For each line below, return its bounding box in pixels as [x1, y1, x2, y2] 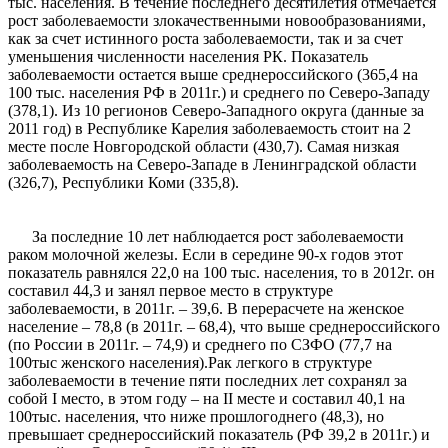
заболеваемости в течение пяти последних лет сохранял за [8, 372, 407, 390]
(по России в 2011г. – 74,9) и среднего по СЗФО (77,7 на [8, 336, 392, 354]
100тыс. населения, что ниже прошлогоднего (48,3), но [8, 408, 384, 426]
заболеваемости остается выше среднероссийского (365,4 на [8, 66, 418, 84]
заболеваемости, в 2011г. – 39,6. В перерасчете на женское [8, 300, 404, 318]
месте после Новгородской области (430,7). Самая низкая [8, 138, 399, 156]
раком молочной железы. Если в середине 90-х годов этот [8, 246, 403, 264]
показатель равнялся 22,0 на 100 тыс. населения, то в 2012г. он [8, 264, 435, 282]
